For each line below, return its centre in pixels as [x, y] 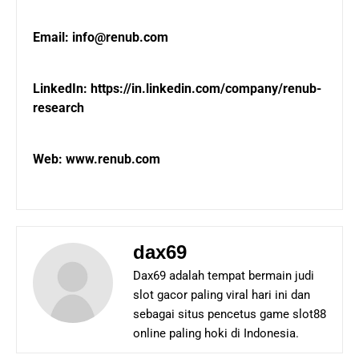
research [58, 107]
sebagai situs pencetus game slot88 [230, 314]
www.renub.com [113, 159]
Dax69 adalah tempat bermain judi [224, 275]
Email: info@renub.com [101, 37]
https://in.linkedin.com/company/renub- [206, 88]
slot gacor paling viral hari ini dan [222, 294]
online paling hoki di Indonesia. [216, 333]
